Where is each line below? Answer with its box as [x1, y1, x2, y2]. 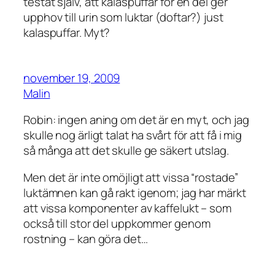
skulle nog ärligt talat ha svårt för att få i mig [23, 127, 242, 144]
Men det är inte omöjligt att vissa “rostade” [23, 169, 238, 185]
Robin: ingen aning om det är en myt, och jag [23, 112, 249, 128]
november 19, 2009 [23, 69, 120, 86]
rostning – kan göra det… [23, 230, 148, 247]
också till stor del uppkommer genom [23, 215, 211, 231]
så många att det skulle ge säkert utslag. [23, 142, 229, 159]
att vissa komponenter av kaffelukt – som [23, 199, 231, 216]
